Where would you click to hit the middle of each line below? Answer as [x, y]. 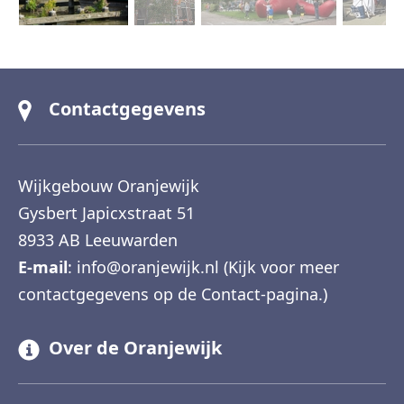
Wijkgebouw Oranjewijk [109, 186]
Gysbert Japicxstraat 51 [106, 213]
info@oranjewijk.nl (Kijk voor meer [208, 267]
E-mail [43, 267]
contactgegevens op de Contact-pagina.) [173, 294]
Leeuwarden [131, 240]
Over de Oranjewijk [135, 348]
